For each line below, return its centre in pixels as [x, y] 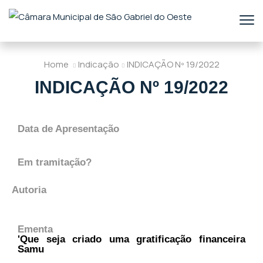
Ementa [35, 229]
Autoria [29, 190]
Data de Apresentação [68, 129]
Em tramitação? [55, 162]
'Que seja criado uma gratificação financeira [131, 239]
